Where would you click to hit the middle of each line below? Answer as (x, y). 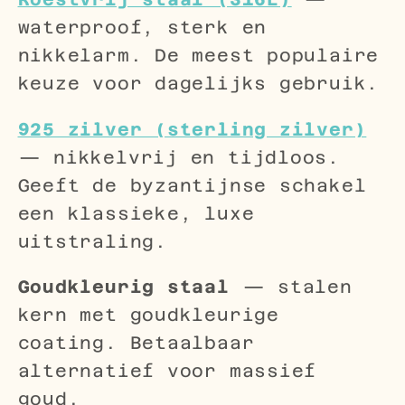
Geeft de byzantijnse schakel (192, 185)
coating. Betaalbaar (136, 343)
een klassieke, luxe (136, 213)
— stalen (291, 287)
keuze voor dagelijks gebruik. (198, 84)
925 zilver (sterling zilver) (192, 129)
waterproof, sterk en (142, 28)
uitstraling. (92, 241)
